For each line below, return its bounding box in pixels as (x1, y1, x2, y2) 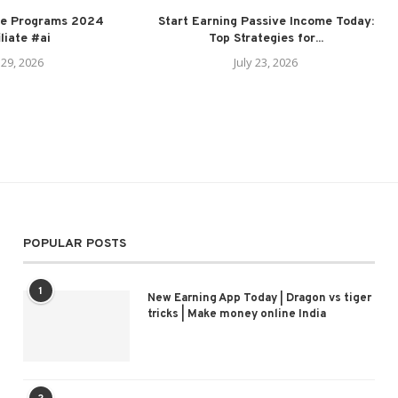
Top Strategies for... (208, 30, 323, 46)
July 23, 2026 (234, 53, 298, 70)
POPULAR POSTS (22, 235, 126, 251)
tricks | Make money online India (147, 306, 326, 322)
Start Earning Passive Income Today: (157, 13, 374, 29)
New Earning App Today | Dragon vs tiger (147, 291, 371, 306)
